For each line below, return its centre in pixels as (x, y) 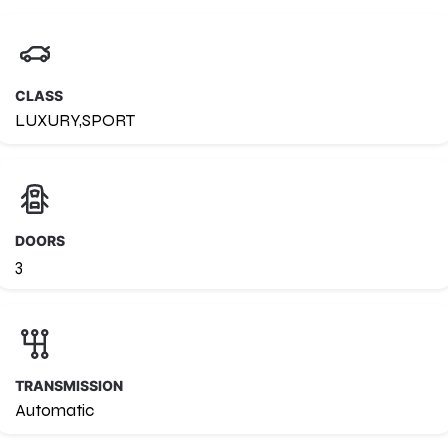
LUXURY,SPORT (75, 120)
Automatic (54, 410)
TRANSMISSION (69, 385)
